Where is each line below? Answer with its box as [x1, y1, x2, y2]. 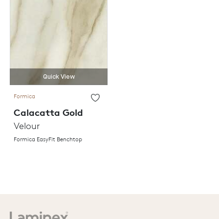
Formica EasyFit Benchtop [14, 135, 82, 143]
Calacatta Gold [14, 106, 83, 118]
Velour [14, 120, 40, 131]
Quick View [43, 73, 75, 80]
